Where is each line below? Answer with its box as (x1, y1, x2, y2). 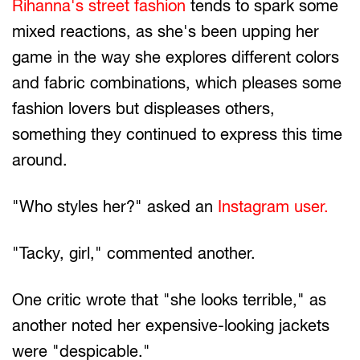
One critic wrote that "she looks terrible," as (12, 290, 326, 309)
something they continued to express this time (12, 125, 342, 143)
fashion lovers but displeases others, (12, 99, 275, 117)
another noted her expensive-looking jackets (12, 316, 329, 334)
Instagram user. (218, 197, 329, 215)
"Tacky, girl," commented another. (12, 243, 256, 262)
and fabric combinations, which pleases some (12, 73, 342, 92)
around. (12, 150, 67, 169)
